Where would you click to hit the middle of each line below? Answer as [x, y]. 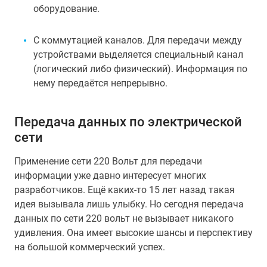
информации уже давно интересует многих [110, 176]
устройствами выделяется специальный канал [138, 55]
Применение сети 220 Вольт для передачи [108, 161]
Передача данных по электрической [128, 122]
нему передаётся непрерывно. [100, 83]
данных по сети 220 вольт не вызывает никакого [124, 218]
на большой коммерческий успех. [90, 247]
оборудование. [66, 9]
